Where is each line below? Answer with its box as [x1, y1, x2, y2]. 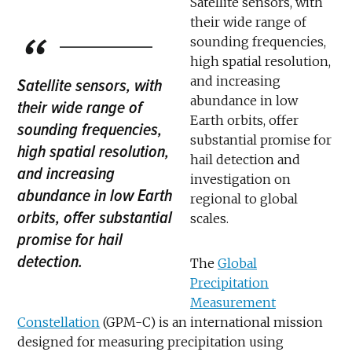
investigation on [190, 170, 291, 187]
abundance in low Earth [17, 185, 173, 206]
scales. [190, 210, 229, 226]
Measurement [190, 294, 276, 310]
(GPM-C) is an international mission [100, 313, 324, 330]
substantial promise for [190, 131, 332, 148]
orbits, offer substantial [17, 207, 173, 228]
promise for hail [17, 229, 123, 250]
